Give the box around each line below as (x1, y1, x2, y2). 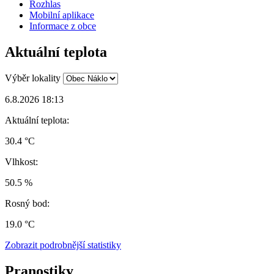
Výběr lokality (5, 72, 61, 83)
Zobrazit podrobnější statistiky (5, 239, 121, 250)
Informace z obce (29, 21, 96, 32)
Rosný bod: (5, 198, 50, 209)
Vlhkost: (5, 156, 38, 167)
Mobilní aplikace (29, 10, 94, 21)
